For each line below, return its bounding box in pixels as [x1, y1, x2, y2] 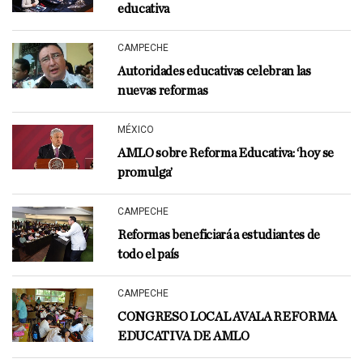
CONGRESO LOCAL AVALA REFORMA [117, 310, 337, 323]
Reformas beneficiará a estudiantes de [117, 228, 321, 241]
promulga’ [117, 166, 173, 179]
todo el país [117, 248, 180, 261]
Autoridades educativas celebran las [117, 65, 311, 78]
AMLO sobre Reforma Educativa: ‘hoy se [117, 147, 335, 160]
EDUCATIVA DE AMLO [117, 330, 250, 343]
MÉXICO [117, 124, 154, 135]
